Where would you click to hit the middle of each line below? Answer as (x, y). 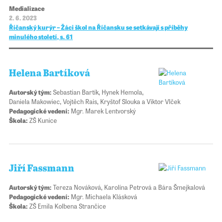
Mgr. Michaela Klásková (103, 197)
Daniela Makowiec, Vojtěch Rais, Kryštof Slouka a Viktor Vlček (95, 101)
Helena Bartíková (50, 74)
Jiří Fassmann (42, 169)
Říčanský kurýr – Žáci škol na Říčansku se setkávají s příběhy (98, 27)
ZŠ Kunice (42, 120)
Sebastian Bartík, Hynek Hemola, (98, 92)
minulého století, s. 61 (41, 36)
